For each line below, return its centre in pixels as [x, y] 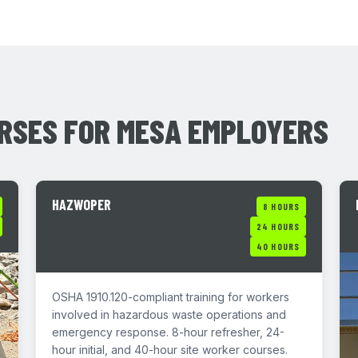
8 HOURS [281, 207]
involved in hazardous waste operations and [169, 314]
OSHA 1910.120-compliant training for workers [171, 297]
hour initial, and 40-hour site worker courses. [170, 350]
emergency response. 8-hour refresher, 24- [168, 332]
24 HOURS [278, 227]
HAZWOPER [82, 205]
